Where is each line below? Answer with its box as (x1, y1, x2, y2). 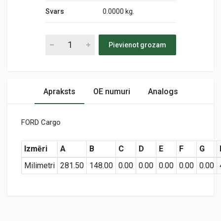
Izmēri (24, 144, 47, 153)
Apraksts (43, 86, 75, 96)
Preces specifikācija (7, 195, 79, 206)
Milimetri (24, 160, 55, 170)
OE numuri (93, 86, 130, 96)
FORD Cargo (21, 117, 61, 127)
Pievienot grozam (108, 40, 166, 49)
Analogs (147, 86, 178, 96)
